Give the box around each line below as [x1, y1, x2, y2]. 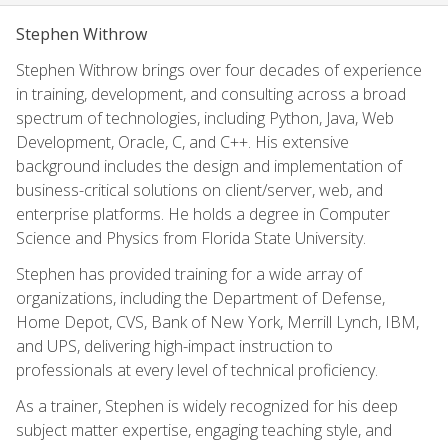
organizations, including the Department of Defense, [16, 286, 385, 309]
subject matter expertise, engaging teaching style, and [16, 418, 392, 441]
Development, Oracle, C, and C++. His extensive [16, 130, 349, 153]
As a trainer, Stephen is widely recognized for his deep [16, 394, 398, 417]
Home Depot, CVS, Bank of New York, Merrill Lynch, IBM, [16, 310, 419, 333]
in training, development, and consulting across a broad [16, 82, 406, 105]
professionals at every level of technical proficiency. [16, 358, 378, 381]
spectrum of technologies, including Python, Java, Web [16, 106, 394, 129]
